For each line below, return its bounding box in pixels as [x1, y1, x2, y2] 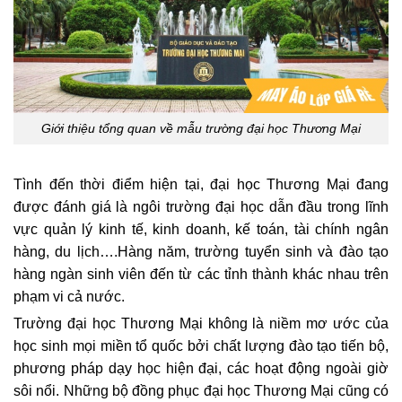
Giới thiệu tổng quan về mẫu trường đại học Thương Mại [41, 121, 361, 136]
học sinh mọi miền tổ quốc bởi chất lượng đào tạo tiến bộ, [13, 337, 389, 354]
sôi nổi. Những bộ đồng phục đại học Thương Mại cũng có [13, 382, 389, 398]
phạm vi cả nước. [13, 288, 125, 304]
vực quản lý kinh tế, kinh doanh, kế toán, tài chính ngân [13, 221, 389, 237]
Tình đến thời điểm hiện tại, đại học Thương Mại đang [13, 176, 389, 192]
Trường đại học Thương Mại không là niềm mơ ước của [13, 315, 389, 331]
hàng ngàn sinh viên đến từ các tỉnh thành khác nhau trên [13, 266, 389, 282]
